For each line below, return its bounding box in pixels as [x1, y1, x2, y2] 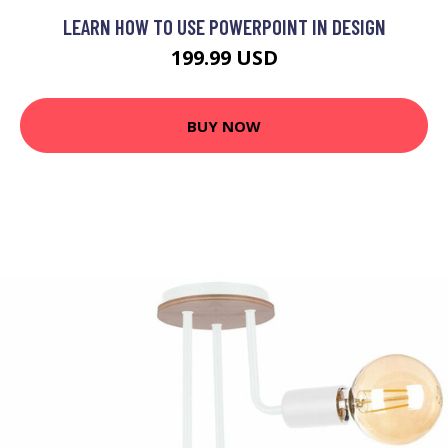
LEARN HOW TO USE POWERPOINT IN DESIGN [62, 14, 386, 40]
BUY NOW [187, 115, 261, 136]
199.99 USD [170, 44, 278, 72]
